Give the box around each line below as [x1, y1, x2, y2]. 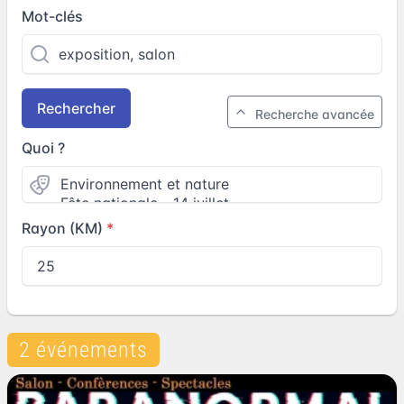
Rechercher [37, 99, 115, 117]
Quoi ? [22, 139, 65, 157]
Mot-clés [22, 7, 83, 25]
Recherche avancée [255, 106, 374, 122]
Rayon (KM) [22, 219, 103, 237]
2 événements [19, 337, 148, 363]
